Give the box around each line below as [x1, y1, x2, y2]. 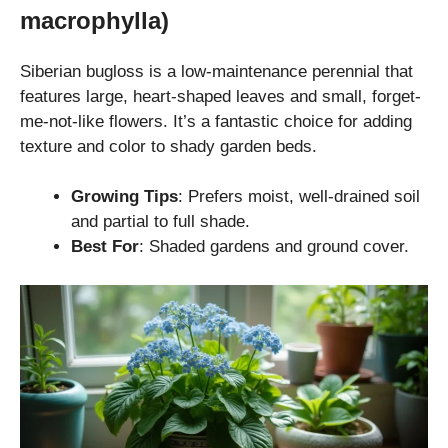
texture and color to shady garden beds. [20, 136, 317, 156]
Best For [71, 237, 139, 257]
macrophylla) [20, 6, 169, 34]
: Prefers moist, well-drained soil [178, 187, 420, 207]
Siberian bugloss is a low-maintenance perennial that [20, 61, 413, 81]
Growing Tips [71, 187, 178, 207]
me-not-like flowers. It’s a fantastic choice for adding [20, 111, 412, 131]
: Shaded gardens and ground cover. [139, 237, 409, 257]
